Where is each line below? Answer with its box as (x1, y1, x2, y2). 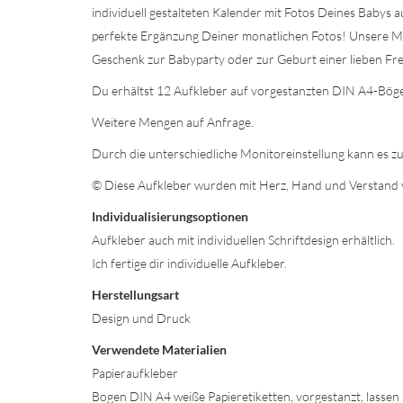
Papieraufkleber (92, 365, 181, 381)
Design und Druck (92, 310, 191, 326)
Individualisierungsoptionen (92, 209, 248, 224)
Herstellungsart (92, 287, 179, 302)
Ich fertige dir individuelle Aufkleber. (92, 255, 287, 271)
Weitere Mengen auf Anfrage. (92, 114, 254, 130)
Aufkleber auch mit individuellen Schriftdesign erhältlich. (92, 232, 395, 247)
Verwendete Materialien (92, 342, 227, 357)
